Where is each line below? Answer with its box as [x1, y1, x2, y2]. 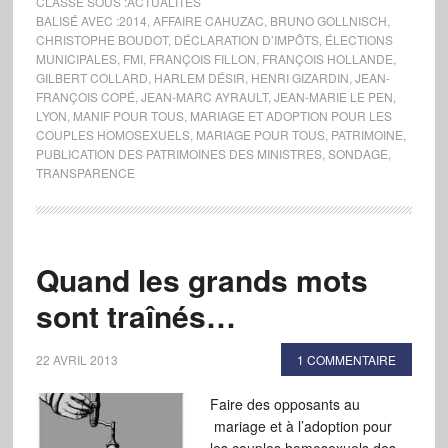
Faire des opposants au [209, 394, 360, 414]
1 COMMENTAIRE [297, 351, 397, 368]
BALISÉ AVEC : [35, 12, 119, 29]
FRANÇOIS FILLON [148, 50, 256, 67]
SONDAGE [327, 145, 388, 162]
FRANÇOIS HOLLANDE [261, 50, 393, 67]
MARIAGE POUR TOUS [195, 126, 325, 143]
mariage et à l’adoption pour [209, 416, 392, 436]
